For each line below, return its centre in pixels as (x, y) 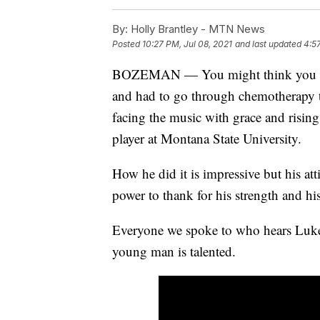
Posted (127, 44)
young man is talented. (174, 251)
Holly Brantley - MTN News (196, 29)
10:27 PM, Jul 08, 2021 (187, 44)
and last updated (268, 44)
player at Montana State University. (207, 138)
